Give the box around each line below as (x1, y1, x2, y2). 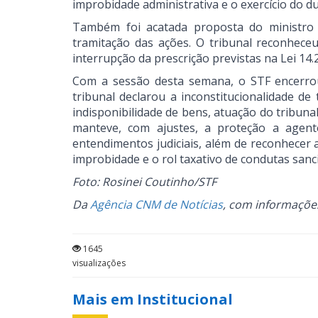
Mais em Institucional (72, 290, 233, 309)
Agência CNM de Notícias (90, 197, 223, 212)
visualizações (72, 257, 126, 269)
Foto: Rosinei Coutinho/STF (72, 174, 216, 190)
